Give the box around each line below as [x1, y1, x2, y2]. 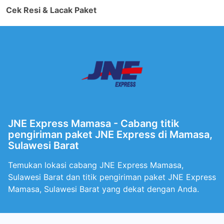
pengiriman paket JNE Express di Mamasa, [8, 128, 212, 140]
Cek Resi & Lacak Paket [6, 5, 96, 15]
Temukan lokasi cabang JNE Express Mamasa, [8, 160, 183, 170]
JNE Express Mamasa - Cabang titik [8, 117, 179, 129]
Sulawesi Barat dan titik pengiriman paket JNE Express [8, 172, 216, 182]
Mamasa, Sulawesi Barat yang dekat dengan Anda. [8, 184, 199, 194]
